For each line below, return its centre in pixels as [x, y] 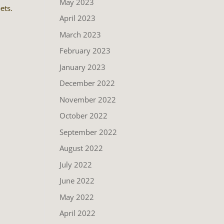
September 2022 [88, 132]
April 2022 [78, 213]
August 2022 [81, 148]
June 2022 [77, 180]
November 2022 [88, 99]
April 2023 [78, 18]
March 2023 [80, 34]
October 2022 [84, 115]
